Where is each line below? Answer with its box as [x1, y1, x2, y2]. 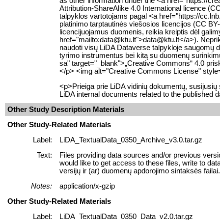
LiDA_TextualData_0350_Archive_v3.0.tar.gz [59, 136, 202, 144]
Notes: [31, 182, 52, 190]
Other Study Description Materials [7, 105, 124, 113]
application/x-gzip [59, 182, 115, 190]
